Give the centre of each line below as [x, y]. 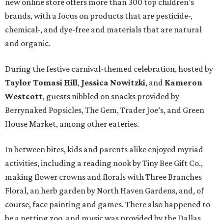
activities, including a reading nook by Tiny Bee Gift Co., [104, 163]
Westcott [24, 96]
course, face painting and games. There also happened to [108, 205]
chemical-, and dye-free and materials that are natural [103, 30]
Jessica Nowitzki [113, 83]
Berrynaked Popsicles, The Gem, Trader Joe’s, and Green [105, 110]
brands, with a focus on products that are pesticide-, [99, 16]
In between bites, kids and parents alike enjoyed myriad [104, 150]
